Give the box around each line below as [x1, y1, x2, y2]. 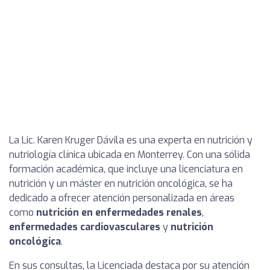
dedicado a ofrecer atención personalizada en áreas [9, 192, 234, 204]
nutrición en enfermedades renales [36, 206, 202, 219]
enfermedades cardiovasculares [9, 221, 160, 233]
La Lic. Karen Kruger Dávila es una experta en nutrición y [9, 134, 253, 146]
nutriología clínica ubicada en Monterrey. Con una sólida [9, 148, 250, 161]
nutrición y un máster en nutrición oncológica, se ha [9, 177, 233, 190]
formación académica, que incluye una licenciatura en [9, 163, 243, 175]
